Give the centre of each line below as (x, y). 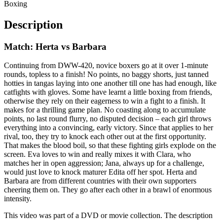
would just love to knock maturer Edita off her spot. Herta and (100, 172)
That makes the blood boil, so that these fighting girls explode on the (110, 146)
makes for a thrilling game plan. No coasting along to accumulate (105, 110)
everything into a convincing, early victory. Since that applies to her (109, 128)
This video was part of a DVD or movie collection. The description (108, 216)
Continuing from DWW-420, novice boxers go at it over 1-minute (106, 66)
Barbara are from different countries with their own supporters (100, 181)
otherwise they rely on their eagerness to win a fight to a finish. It (105, 101)
